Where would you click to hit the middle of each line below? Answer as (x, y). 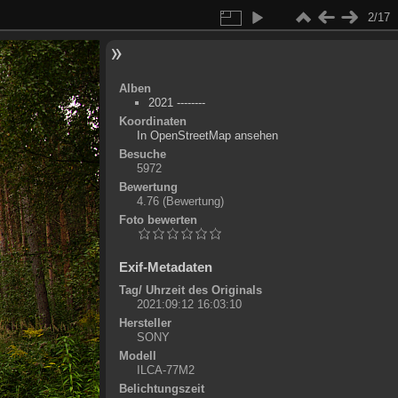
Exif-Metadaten (165, 267)
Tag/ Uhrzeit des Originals (190, 290)
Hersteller (145, 323)
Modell (137, 356)
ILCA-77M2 (165, 370)
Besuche (142, 154)
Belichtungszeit (161, 389)
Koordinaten (152, 121)
